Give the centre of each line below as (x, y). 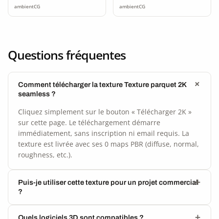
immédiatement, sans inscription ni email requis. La (104, 133)
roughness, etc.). (45, 154)
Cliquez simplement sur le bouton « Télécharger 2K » (105, 111)
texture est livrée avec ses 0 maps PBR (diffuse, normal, (109, 144)
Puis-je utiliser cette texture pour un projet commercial (108, 182)
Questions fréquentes (67, 55)
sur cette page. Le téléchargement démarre (89, 122)
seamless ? (37, 94)
